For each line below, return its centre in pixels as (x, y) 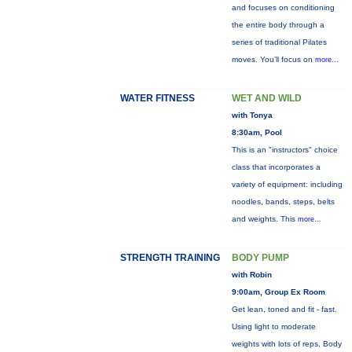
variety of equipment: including (287, 184)
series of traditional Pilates (279, 42)
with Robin (251, 275)
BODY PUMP (260, 258)
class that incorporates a (276, 167)
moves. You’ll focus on (273, 59)
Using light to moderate (273, 326)
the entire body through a (278, 25)
